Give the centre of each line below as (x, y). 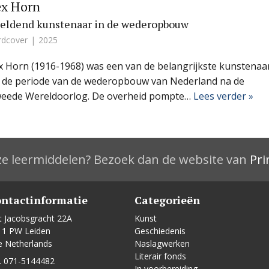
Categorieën (167, 200)
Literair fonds (160, 256)
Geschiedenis (160, 231)
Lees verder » (223, 96)
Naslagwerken (162, 244)
